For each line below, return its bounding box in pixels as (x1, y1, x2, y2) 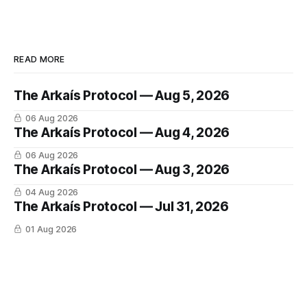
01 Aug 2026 (25, 224, 77, 235)
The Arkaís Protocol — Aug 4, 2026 (14, 125, 230, 141)
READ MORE (14, 54, 65, 65)
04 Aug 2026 (25, 187, 79, 198)
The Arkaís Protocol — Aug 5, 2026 (14, 88, 230, 104)
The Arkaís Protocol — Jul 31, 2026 (14, 199, 229, 215)
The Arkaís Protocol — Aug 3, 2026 (14, 162, 230, 178)
